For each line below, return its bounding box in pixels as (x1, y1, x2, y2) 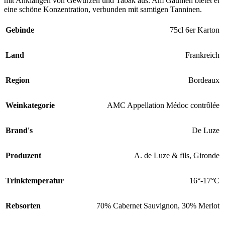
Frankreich (185, 51, 219, 60)
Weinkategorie (6, 101, 55, 110)
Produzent (6, 151, 41, 160)
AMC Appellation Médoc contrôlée (107, 101, 219, 110)
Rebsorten (6, 201, 41, 210)
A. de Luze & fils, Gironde (134, 151, 219, 160)
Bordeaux (188, 76, 219, 85)
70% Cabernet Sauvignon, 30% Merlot (96, 201, 219, 210)
